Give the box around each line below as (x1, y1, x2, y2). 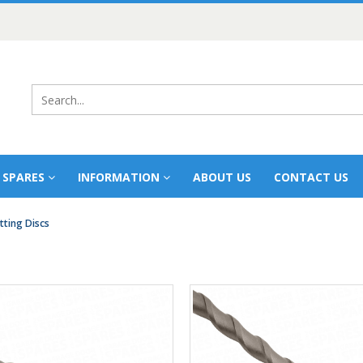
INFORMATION (78, 169, 160, 185)
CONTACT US (274, 169, 348, 185)
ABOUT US (193, 169, 251, 185)
